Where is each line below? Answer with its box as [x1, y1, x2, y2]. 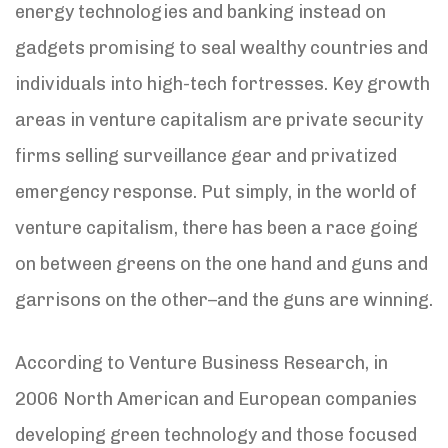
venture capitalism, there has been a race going [15, 216, 418, 239]
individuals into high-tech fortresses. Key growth [15, 72, 430, 95]
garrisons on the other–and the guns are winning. [15, 288, 433, 311]
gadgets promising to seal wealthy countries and [15, 36, 428, 59]
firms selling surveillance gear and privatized [15, 144, 397, 167]
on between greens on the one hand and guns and [15, 252, 428, 275]
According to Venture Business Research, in [15, 351, 388, 374]
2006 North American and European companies [15, 387, 417, 410]
